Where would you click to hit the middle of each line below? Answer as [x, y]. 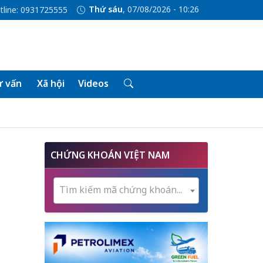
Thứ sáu [105, 9]
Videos [93, 83]
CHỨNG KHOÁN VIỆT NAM [110, 155]
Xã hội [50, 83]
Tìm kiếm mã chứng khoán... [121, 190]
